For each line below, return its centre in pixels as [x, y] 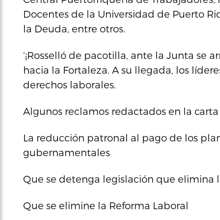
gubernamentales [67, 152]
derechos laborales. [69, 84]
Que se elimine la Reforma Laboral [106, 205]
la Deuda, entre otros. [74, 28]
